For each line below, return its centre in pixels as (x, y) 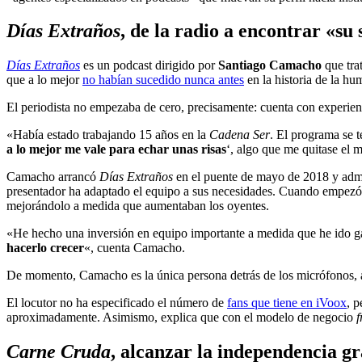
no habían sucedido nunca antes (163, 80)
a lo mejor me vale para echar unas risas (116, 149)
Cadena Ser (240, 135)
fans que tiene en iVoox (287, 303)
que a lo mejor (44, 80)
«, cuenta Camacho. (135, 248)
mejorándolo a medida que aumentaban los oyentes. (138, 206)
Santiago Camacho (268, 65)
